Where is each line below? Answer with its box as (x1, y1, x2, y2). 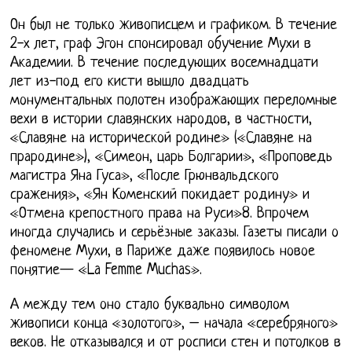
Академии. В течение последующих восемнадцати (10, 54, 319, 71)
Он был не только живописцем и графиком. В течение (10, 16, 338, 34)
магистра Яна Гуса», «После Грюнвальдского (10, 167, 280, 185)
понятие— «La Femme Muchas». (10, 262, 203, 279)
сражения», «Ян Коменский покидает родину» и (10, 186, 310, 203)
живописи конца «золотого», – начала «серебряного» (10, 315, 339, 332)
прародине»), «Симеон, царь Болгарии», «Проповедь (10, 148, 333, 166)
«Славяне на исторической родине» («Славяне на (10, 130, 313, 147)
